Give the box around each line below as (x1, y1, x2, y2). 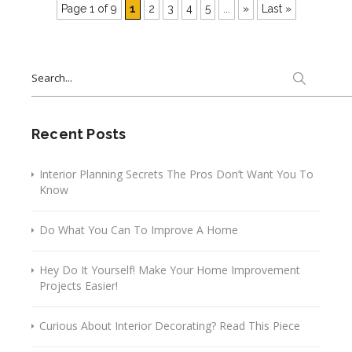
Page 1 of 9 (60, 2, 117, 15)
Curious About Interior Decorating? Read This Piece (39, 317, 300, 333)
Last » (261, 2, 291, 15)
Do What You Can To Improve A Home (39, 222, 238, 237)
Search (31, 60, 67, 73)
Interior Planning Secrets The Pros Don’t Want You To (39, 166, 313, 181)
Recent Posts (31, 125, 126, 142)
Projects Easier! (39, 277, 118, 293)
